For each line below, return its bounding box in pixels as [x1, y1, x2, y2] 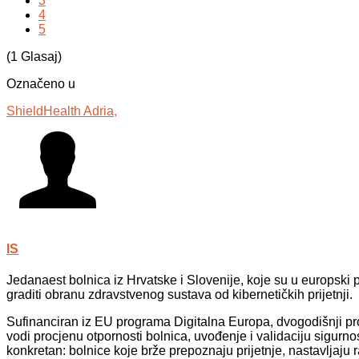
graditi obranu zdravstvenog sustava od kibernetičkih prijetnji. [6, 288, 353, 302]
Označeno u [6, 77, 75, 91]
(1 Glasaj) [6, 50, 62, 64]
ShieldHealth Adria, [6, 104, 117, 119]
